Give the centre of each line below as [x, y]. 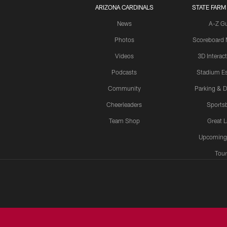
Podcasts [124, 72]
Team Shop [124, 120]
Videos [124, 55]
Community [124, 88]
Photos [124, 39]
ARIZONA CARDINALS [124, 7]
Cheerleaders [124, 104]
